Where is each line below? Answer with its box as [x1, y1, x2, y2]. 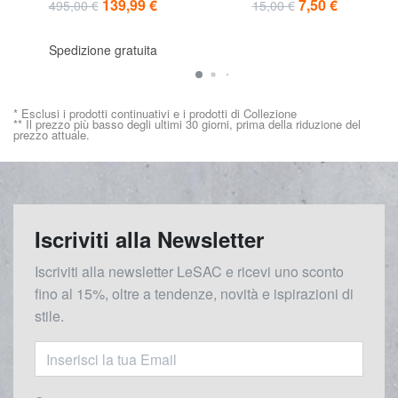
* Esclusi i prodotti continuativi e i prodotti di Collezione [13, 105, 297, 123]
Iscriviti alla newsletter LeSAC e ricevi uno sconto [35, 261, 344, 283]
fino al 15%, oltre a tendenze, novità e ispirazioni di [35, 283, 354, 305]
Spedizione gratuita [48, 41, 157, 60]
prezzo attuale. [13, 126, 90, 144]
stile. [35, 306, 64, 327]
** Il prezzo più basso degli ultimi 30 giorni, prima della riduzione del [13, 115, 361, 133]
